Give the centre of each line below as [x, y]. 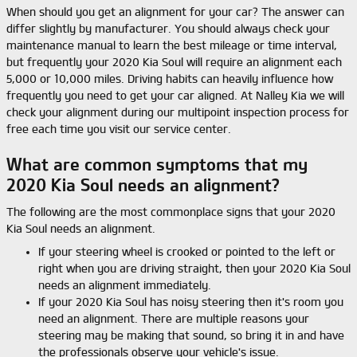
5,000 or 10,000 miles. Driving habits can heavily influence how [170, 78]
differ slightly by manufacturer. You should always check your [168, 28]
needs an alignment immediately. [125, 285]
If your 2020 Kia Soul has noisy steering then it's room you [191, 302]
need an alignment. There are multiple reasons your [174, 319]
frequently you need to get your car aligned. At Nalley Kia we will [175, 95]
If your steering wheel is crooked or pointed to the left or [187, 252]
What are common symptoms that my [157, 164]
